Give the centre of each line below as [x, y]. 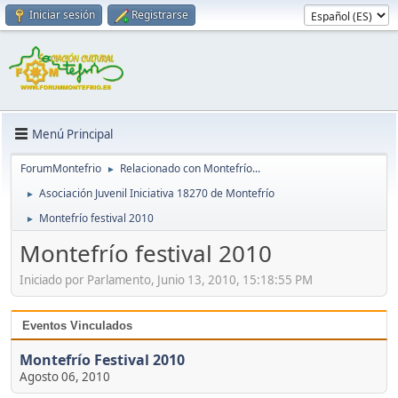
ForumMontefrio [61, 169]
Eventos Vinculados [77, 325]
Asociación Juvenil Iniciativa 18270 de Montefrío [157, 194]
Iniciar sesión [62, 15]
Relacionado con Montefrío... [190, 169]
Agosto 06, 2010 [65, 376]
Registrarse [160, 15]
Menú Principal [72, 134]
